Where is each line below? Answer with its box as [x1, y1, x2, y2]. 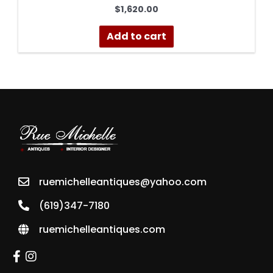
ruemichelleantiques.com [38, 222, 165, 236]
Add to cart [107, 29, 166, 43]
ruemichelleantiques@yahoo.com [38, 174, 207, 189]
